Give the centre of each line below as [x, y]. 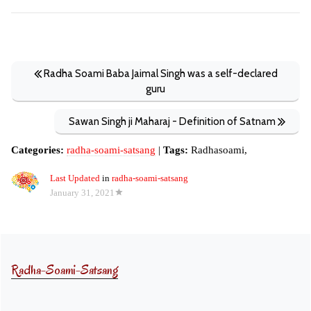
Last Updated [75, 178]
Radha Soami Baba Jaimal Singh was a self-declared [159, 74]
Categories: [37, 150]
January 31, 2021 [82, 193]
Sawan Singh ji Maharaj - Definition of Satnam [173, 121]
